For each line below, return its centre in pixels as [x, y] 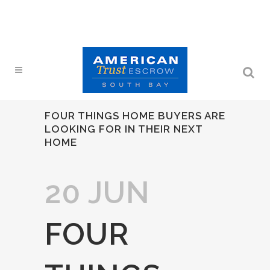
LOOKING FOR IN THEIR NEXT [124, 129]
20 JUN [97, 193]
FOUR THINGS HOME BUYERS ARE [135, 116]
